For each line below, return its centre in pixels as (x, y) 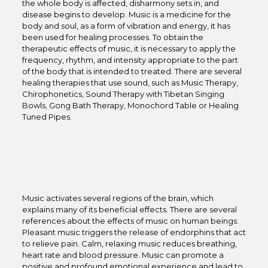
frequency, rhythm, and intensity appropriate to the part (130, 60)
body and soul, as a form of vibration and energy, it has (126, 26)
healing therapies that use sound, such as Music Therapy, (130, 83)
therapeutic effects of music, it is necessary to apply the (129, 48)
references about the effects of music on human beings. (130, 221)
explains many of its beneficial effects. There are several (129, 209)
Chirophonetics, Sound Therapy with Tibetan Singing (123, 94)
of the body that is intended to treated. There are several (132, 71)
